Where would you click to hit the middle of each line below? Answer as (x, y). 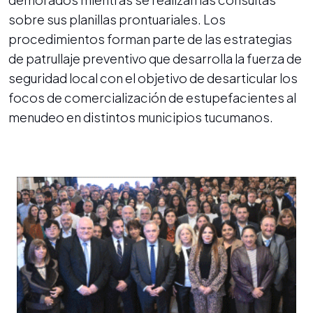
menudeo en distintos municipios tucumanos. (141, 117)
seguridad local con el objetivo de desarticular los (153, 78)
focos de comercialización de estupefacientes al (152, 97)
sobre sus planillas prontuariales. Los (117, 19)
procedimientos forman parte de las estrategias (150, 38)
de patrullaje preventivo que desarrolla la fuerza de (155, 58)
